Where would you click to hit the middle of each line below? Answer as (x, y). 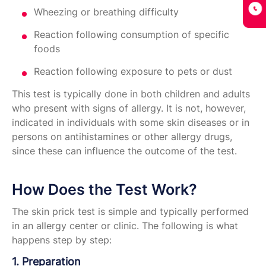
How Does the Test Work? (104, 190)
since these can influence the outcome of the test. (124, 151)
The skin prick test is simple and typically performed (130, 212)
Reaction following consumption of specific (132, 35)
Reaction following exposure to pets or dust (133, 72)
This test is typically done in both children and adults (131, 94)
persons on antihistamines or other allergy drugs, (122, 137)
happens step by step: (62, 240)
